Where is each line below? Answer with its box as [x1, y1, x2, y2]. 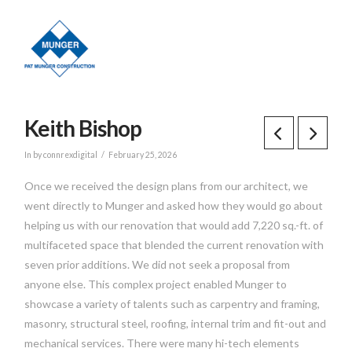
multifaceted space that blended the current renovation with [24, 237, 324, 251]
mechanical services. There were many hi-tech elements [24, 335, 300, 350]
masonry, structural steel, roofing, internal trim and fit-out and [24, 316, 327, 330]
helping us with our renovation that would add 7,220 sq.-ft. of [24, 218, 324, 232]
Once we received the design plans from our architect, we [24, 178, 309, 192]
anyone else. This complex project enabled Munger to [24, 277, 288, 291]
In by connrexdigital [24, 150, 98, 160]
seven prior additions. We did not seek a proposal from [24, 257, 291, 271]
